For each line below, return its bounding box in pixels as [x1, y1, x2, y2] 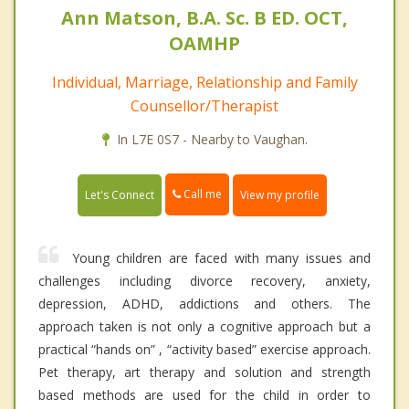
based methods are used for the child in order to [38, 385, 371, 404]
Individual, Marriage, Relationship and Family [51, 72, 358, 93]
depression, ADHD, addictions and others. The [38, 294, 371, 312]
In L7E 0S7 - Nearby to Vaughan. [116, 131, 308, 149]
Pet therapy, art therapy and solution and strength [38, 362, 371, 381]
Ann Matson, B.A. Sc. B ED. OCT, [61, 5, 348, 31]
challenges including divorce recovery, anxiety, [38, 271, 371, 289]
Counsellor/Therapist [131, 96, 278, 117]
